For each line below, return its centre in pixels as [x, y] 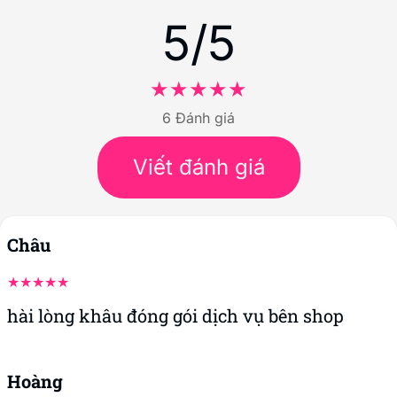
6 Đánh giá [198, 117]
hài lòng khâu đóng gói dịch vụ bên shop [175, 315]
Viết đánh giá [198, 167]
